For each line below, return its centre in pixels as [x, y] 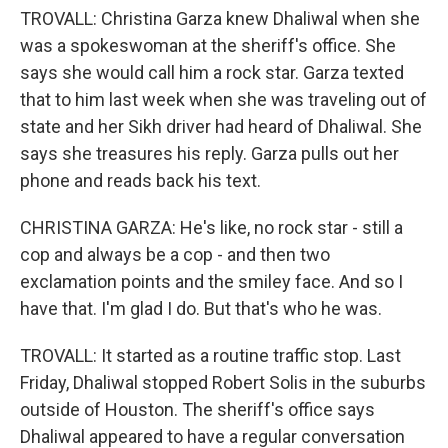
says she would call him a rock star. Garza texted [212, 72]
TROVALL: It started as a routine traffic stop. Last [210, 355]
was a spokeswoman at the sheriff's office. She [208, 45]
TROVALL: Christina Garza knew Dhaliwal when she [220, 18]
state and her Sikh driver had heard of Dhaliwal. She [221, 126]
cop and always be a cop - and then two [175, 254]
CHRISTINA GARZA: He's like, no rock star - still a [211, 227]
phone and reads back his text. [140, 180]
